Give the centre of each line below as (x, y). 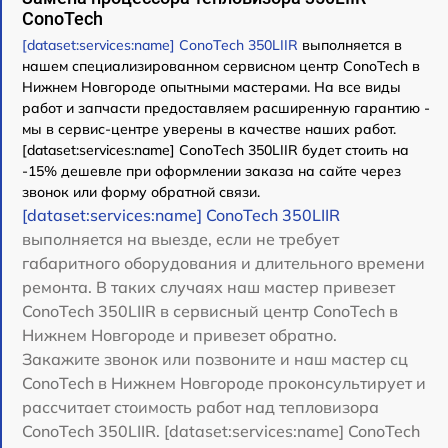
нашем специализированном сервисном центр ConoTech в (221, 65)
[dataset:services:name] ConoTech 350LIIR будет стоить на (215, 149)
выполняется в (350, 44)
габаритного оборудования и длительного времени (223, 262)
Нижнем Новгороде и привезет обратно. (179, 334)
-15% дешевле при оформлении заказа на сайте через (211, 170)
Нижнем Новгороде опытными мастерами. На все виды (211, 86)
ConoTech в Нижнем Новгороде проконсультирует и (224, 382)
